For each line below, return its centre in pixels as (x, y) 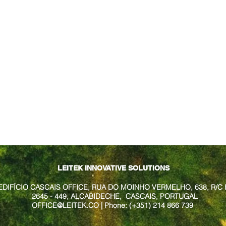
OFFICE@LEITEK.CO (65, 205)
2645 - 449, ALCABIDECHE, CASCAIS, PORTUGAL (114, 196)
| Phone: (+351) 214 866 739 (147, 205)
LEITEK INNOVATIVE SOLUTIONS (114, 168)
